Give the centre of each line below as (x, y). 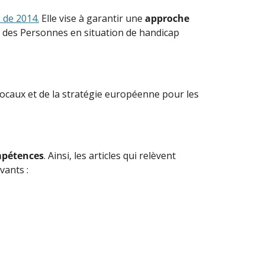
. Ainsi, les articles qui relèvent (110, 155)
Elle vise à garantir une (92, 18)
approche (167, 18)
